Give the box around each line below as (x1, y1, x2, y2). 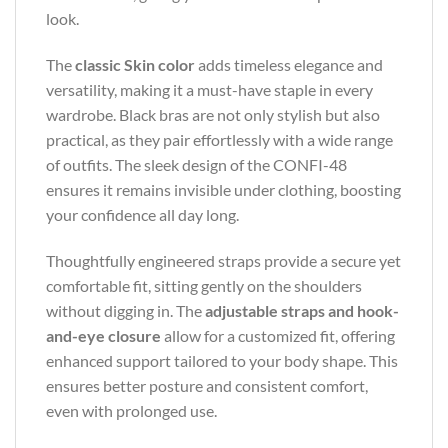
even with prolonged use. (46, 400, 217, 420)
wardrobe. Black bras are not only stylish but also (46, 104, 380, 124)
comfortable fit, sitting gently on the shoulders (46, 275, 362, 295)
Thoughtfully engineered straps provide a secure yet (46, 250, 401, 270)
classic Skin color (75, 54, 195, 74)
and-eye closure (46, 325, 161, 345)
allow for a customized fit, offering (161, 325, 395, 345)
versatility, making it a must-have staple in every (46, 79, 373, 99)
